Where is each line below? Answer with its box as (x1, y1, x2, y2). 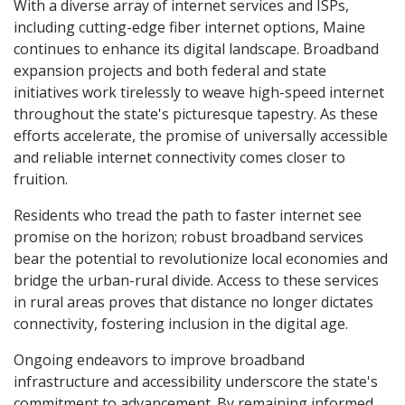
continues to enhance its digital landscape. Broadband (14, 39, 379, 60)
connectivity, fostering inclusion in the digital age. (14, 314, 348, 334)
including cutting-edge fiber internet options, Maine (14, 17, 365, 38)
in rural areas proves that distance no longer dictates (14, 292, 373, 313)
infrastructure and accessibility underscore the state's (14, 372, 378, 392)
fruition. (14, 169, 68, 190)
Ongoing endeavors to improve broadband (14, 350, 305, 371)
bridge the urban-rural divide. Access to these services (14, 270, 379, 291)
